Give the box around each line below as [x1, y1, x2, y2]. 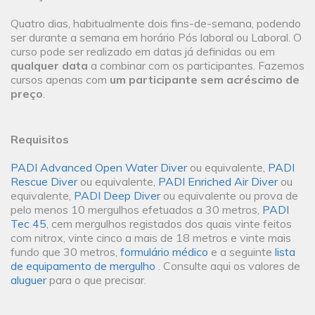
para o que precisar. [49, 273, 146, 288]
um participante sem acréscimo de [110, 72, 300, 87]
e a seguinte [211, 245, 275, 259]
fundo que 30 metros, [11, 245, 120, 259]
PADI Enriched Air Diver [158, 174, 278, 189]
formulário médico [120, 245, 211, 259]
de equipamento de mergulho [11, 259, 158, 274]
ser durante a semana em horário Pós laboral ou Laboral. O [11, 30, 302, 45]
